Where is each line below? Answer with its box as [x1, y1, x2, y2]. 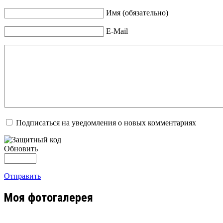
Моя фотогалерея [4, 191, 93, 205]
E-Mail [106, 27, 128, 36]
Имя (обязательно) [106, 8, 168, 17]
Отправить [4, 172, 41, 181]
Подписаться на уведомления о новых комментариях [16, 118, 196, 127]
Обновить [4, 144, 38, 153]
